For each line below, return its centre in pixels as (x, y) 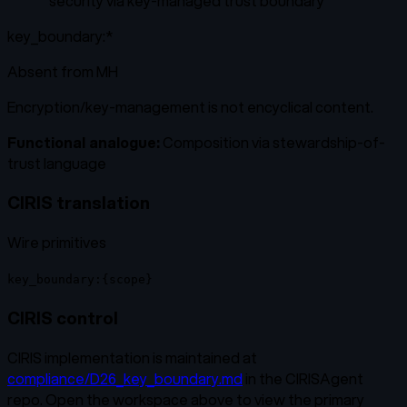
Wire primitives (57, 243)
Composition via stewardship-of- (274, 142)
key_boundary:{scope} (80, 280)
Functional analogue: (84, 142)
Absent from (52, 71)
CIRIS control (63, 317)
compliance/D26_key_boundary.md (125, 378)
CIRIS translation (79, 203)
